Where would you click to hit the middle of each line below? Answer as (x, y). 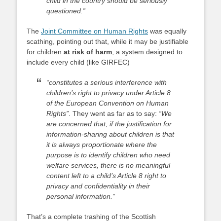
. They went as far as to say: (114, 113)
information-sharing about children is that (110, 134)
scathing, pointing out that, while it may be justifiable (108, 41)
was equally (167, 31)
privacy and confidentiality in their (98, 186)
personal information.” (81, 196)
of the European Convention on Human (108, 103)
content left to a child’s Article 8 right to (106, 176)
